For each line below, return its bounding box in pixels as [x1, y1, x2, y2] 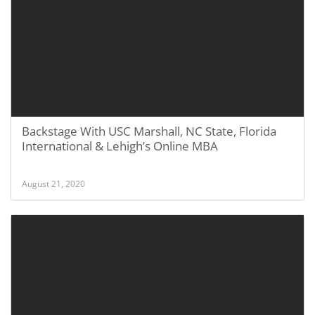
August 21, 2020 [22, 178, 85, 189]
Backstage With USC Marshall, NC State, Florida [22, 123, 276, 139]
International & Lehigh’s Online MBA [22, 138, 218, 154]
